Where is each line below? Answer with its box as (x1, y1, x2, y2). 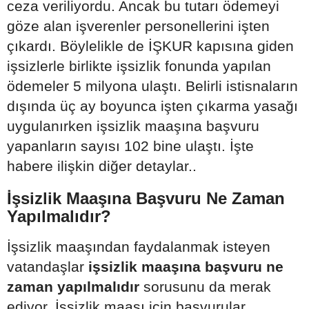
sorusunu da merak (139, 279, 271, 295)
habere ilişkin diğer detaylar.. (7, 158, 197, 174)
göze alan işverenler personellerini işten (7, 18, 270, 34)
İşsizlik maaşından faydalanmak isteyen (7, 239, 270, 255)
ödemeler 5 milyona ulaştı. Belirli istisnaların (7, 78, 298, 94)
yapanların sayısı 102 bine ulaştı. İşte (7, 138, 254, 154)
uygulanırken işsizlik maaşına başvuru (7, 118, 259, 134)
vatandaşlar (7, 259, 88, 275)
